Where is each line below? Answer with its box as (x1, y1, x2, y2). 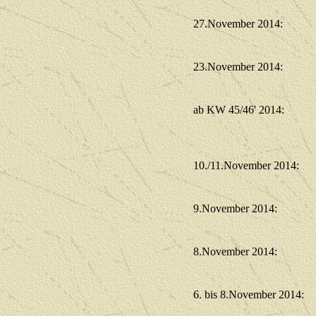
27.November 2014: (193, 18, 283, 30)
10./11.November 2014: (193, 159, 299, 171)
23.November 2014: (193, 61, 283, 73)
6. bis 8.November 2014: (193, 288, 304, 300)
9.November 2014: (193, 202, 277, 214)
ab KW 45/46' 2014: (193, 104, 284, 116)
